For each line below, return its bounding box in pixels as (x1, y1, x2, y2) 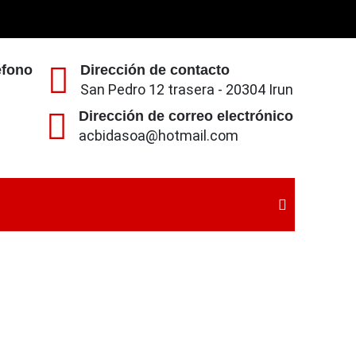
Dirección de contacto (80, 62, 230, 78)
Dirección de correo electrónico (79, 108, 293, 124)
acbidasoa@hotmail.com (79, 127, 238, 144)
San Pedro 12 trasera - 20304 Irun (80, 81, 293, 98)
